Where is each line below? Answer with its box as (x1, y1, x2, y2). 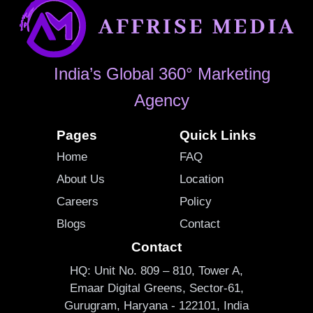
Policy (179, 195, 212, 208)
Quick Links (179, 128, 256, 143)
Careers (57, 195, 99, 208)
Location (179, 173, 224, 186)
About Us (57, 173, 105, 186)
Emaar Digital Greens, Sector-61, (69, 282, 244, 295)
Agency (134, 91, 190, 110)
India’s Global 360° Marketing (53, 64, 270, 83)
